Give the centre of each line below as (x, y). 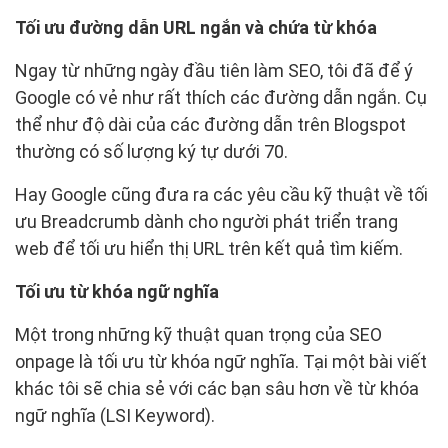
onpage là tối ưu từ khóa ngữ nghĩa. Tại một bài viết (221, 362)
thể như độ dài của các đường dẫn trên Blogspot (210, 125)
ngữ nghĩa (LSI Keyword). (115, 416)
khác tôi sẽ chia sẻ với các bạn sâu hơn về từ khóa (217, 389)
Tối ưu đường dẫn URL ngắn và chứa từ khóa (196, 28)
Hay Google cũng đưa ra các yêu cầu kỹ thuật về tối (221, 195)
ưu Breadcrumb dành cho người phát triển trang (206, 222)
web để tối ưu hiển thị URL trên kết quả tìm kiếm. (209, 249)
